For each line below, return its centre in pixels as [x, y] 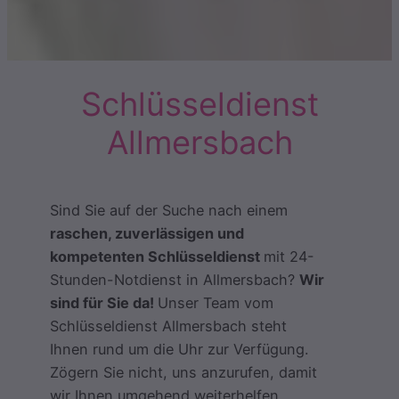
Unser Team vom [216, 302]
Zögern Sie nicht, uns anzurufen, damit [183, 372]
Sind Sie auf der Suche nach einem [169, 210]
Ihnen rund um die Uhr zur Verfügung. [179, 349]
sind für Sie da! [104, 302]
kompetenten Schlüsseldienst [157, 256]
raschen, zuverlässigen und [147, 233]
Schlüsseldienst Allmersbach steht [168, 326]
